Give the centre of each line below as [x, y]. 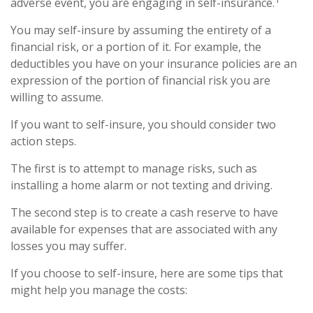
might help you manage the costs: [99, 290]
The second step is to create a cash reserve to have [144, 213]
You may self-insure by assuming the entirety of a [141, 30]
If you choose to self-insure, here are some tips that [147, 274]
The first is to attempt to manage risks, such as [134, 169]
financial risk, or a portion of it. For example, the [136, 47]
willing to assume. [57, 97]
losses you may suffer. [68, 246]
